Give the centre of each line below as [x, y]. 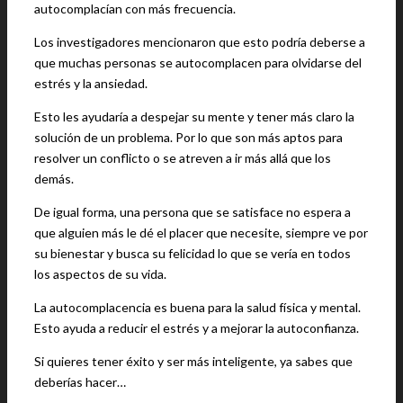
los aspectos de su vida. [100, 274]
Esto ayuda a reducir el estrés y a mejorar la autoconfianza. [197, 328]
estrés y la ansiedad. [91, 83]
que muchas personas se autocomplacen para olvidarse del [198, 63]
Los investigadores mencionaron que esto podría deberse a [200, 42]
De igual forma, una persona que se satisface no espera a [193, 212]
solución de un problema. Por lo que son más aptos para [188, 137]
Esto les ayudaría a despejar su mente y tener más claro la [194, 116]
